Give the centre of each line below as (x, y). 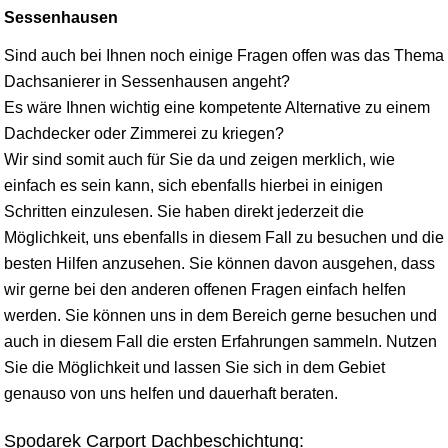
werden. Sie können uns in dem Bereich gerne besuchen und (220, 315)
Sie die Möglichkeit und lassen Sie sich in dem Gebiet (194, 367)
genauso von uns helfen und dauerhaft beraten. (171, 393)
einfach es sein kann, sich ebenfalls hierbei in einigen (193, 185)
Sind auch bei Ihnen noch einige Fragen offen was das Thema (224, 55)
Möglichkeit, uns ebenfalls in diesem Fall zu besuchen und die (224, 237)
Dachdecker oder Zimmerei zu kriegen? (144, 133)
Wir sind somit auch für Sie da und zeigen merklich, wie (199, 159)
